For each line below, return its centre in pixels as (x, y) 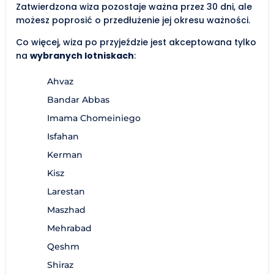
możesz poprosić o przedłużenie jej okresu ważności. (133, 20)
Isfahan (63, 136)
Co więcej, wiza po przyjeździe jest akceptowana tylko (136, 42)
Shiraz (60, 265)
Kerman (65, 154)
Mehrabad (69, 228)
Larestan (66, 191)
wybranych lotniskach (82, 55)
